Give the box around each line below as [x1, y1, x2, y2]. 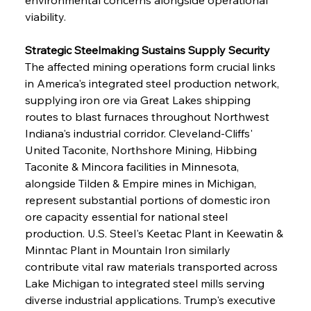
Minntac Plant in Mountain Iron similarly [24, 242, 233, 257]
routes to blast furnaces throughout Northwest [24, 109, 272, 124]
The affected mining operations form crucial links [24, 59, 278, 74]
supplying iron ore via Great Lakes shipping [24, 92, 253, 107]
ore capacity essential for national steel [24, 209, 230, 224]
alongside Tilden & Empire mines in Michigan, [24, 176, 259, 190]
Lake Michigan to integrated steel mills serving [24, 276, 267, 290]
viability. [24, 9, 66, 24]
